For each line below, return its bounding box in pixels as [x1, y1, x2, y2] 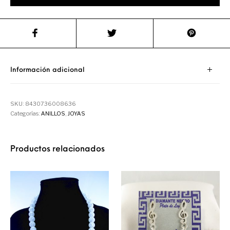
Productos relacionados [10, 145, 105, 154]
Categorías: [10, 110, 42, 117]
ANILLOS [41, 110, 66, 117]
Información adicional [10, 67, 85, 73]
